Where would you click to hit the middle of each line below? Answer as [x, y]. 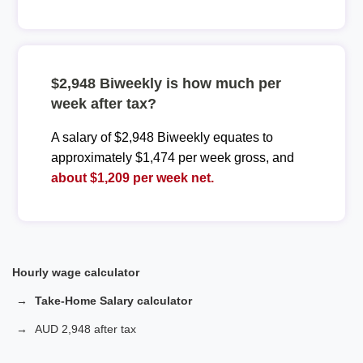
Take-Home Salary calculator [113, 300]
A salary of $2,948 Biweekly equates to [162, 137]
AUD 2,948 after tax [85, 329]
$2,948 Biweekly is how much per [166, 83]
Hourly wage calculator [76, 272]
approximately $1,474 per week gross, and [172, 157]
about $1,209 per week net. [132, 177]
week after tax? [103, 103]
